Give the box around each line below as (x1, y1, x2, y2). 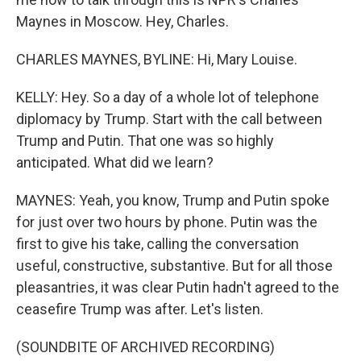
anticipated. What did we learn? (16, 154, 214, 171)
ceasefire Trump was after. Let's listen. (16, 301, 263, 317)
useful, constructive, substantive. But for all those (16, 257, 333, 274)
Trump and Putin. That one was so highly (16, 132, 274, 149)
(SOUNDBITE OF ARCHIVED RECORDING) (16, 338, 275, 355)
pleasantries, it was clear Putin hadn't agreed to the (16, 279, 339, 296)
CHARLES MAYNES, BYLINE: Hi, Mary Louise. (16, 51, 297, 68)
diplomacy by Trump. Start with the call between (16, 110, 322, 127)
